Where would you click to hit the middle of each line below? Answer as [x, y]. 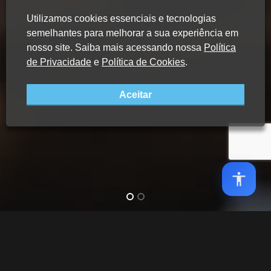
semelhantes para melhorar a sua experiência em [132, 33]
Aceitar [135, 95]
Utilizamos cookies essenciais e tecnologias [121, 18]
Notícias [155, 238]
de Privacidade [59, 62]
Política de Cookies [143, 62]
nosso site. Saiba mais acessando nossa [115, 47]
